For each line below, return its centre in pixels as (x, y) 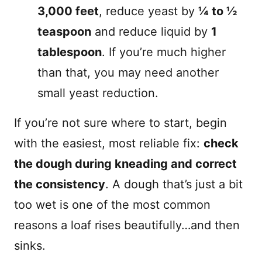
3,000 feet (68, 11)
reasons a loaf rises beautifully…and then (127, 225)
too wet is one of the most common (112, 205)
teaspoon (64, 32)
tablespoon (70, 52)
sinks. (30, 246)
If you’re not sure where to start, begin (120, 123)
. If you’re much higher (164, 52)
